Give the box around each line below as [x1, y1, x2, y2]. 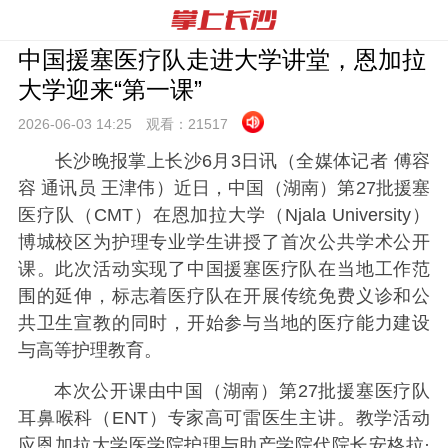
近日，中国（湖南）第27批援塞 [173, 178, 431, 198]
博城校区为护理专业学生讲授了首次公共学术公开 [17, 232, 431, 252]
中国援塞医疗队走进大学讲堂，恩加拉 [17, 46, 426, 73]
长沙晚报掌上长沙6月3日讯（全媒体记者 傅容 [17, 151, 431, 171]
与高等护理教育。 [17, 340, 162, 360]
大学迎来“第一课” [17, 76, 202, 103]
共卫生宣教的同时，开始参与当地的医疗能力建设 [17, 313, 431, 333]
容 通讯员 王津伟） [17, 178, 174, 198]
